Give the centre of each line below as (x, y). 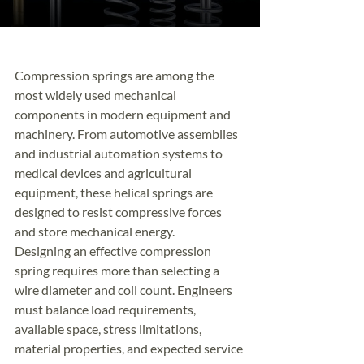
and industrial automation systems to (120, 153)
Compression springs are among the (116, 75)
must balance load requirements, (106, 309)
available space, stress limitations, (109, 329)
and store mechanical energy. (95, 231)
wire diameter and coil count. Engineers (125, 290)
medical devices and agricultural (104, 173)
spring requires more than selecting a (118, 270)
